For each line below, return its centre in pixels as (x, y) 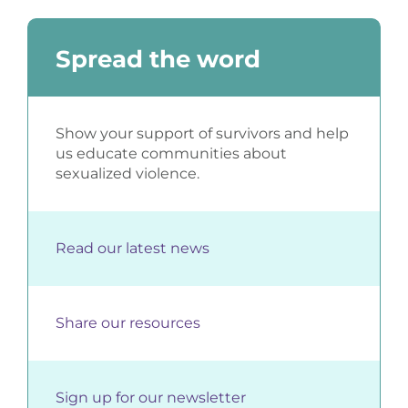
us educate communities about (171, 154)
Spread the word (158, 60)
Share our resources (127, 323)
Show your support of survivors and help (202, 134)
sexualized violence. (127, 174)
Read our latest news (132, 249)
